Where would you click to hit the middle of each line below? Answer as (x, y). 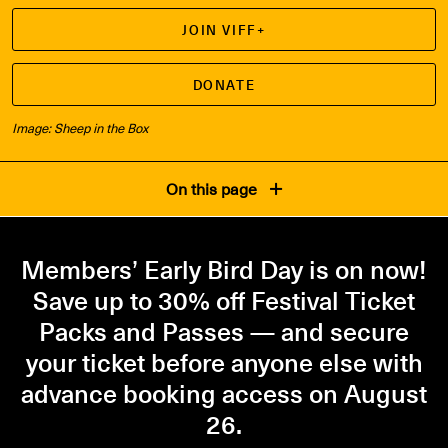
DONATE (224, 85)
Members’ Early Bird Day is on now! (224, 269)
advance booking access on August (224, 393)
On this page (214, 189)
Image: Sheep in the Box (80, 128)
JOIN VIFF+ (224, 30)
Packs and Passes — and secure (224, 331)
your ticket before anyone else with (224, 362)
